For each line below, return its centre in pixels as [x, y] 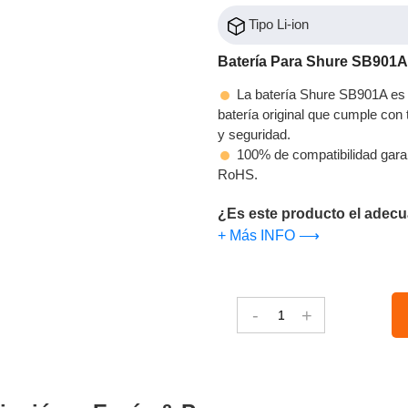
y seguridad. [254, 134]
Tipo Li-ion [277, 25]
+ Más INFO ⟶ [269, 235]
